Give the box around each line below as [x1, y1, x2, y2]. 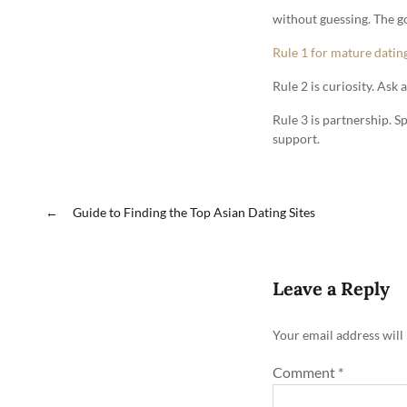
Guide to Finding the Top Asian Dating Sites [73, 203, 315, 220]
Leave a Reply [273, 276, 390, 300]
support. [273, 130, 320, 146]
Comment [273, 362, 338, 381]
